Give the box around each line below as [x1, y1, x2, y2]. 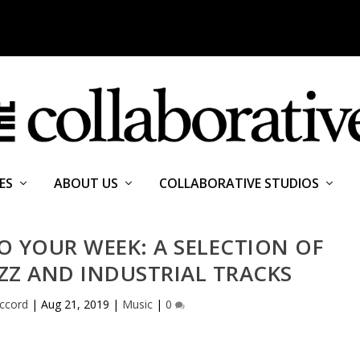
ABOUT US [53, 174, 118, 192]
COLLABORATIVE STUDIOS [158, 174, 319, 192]
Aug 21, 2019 [40, 297, 109, 313]
